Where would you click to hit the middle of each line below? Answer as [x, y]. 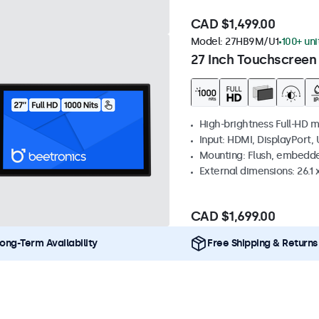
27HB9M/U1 [252, 42]
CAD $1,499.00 [232, 25]
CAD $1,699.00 [232, 217]
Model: [208, 42]
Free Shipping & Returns [262, 244]
